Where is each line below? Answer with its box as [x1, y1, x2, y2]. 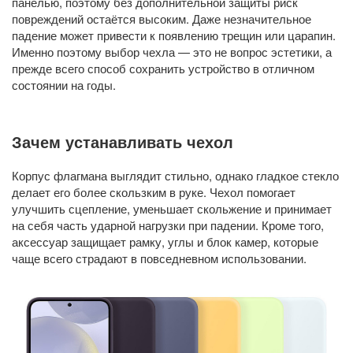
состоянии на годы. [12, 76, 116, 93]
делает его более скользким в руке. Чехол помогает [12, 184, 295, 200]
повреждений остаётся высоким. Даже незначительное [12, 10, 311, 27]
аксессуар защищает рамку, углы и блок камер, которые [12, 233, 318, 250]
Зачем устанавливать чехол [12, 130, 233, 153]
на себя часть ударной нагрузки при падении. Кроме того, [12, 217, 324, 233]
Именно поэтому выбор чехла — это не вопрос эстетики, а [12, 43, 332, 60]
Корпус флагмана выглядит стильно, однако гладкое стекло [12, 167, 339, 184]
